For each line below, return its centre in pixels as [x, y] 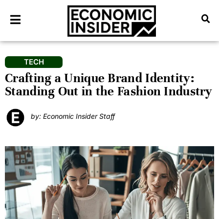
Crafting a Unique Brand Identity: [99, 78]
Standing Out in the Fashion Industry [109, 91]
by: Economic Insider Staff [73, 116]
